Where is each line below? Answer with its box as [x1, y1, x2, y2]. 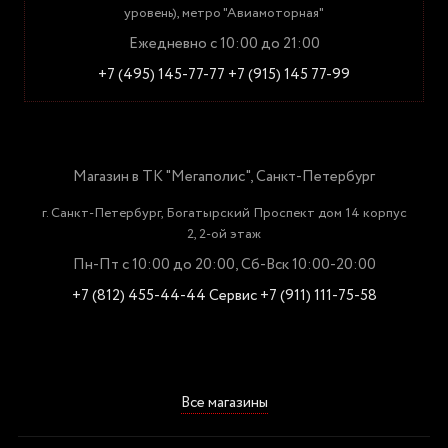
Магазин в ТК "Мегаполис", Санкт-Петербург [73, 166, 375, 188]
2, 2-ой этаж [187, 224, 261, 244]
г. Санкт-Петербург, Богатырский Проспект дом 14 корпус [41, 203, 407, 223]
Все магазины [180, 392, 268, 414]
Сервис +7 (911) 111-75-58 [208, 285, 377, 307]
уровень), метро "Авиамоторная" [124, 3, 324, 23]
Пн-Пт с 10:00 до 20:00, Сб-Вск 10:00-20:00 [72, 254, 376, 276]
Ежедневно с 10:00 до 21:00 [128, 33, 320, 55]
